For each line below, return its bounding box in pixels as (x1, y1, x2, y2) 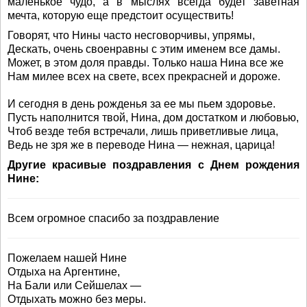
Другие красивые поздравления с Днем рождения (8, 159, 299, 171)
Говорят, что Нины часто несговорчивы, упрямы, (8, 29, 255, 42)
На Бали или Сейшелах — (8, 280, 141, 292)
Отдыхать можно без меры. (8, 293, 146, 306)
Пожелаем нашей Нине (8, 252, 127, 265)
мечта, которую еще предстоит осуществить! (8, 10, 234, 22)
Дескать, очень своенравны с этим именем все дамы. (8, 43, 280, 56)
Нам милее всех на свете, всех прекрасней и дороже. (8, 71, 280, 83)
